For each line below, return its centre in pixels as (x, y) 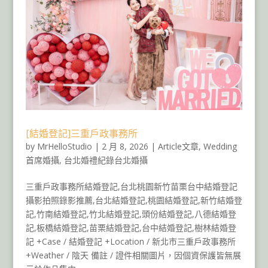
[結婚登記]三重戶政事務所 (81, 133)
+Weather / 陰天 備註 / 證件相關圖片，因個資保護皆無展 (133, 255)
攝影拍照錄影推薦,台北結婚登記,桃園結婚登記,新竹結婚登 (134, 200)
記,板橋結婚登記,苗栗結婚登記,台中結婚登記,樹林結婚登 (131, 227)
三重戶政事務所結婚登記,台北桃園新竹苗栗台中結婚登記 (131, 186)
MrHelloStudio (64, 146)
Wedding (220, 146)
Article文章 (178, 146)
